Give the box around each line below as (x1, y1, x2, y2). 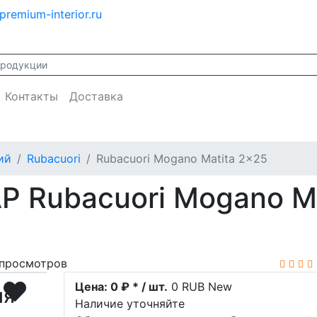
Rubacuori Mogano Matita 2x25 (96, 151, 267, 166)
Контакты (5, 89, 58, 103)
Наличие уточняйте (75, 296, 185, 311)
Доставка (69, 89, 123, 103)
